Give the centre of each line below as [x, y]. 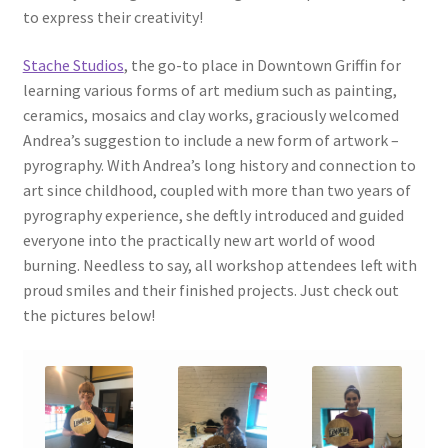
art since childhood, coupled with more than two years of [216, 189]
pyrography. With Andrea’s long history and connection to [219, 164]
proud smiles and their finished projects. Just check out [210, 289]
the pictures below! [88, 314]
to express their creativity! [112, 17]
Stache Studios [73, 64]
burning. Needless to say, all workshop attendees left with [219, 264]
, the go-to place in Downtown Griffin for [262, 64]
